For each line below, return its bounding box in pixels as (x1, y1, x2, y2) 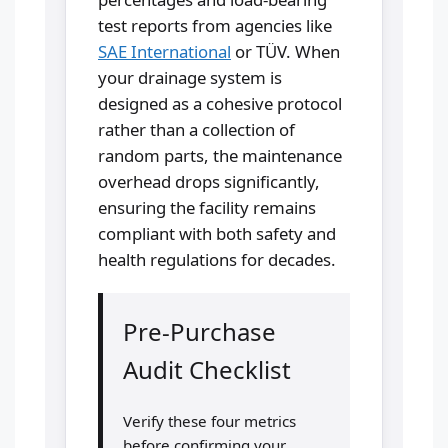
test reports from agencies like (98, 13, 332, 37)
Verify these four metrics (123, 410, 296, 431)
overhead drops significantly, (98, 169, 320, 193)
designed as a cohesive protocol (98, 91, 342, 115)
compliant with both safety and (98, 221, 336, 245)
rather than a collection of (98, 117, 295, 141)
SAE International (98, 39, 231, 63)
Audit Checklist (123, 352, 291, 386)
